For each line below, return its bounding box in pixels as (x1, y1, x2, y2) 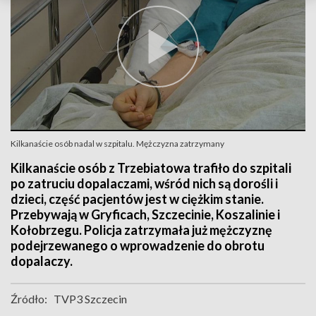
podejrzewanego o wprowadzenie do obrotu (11, 238, 265, 253)
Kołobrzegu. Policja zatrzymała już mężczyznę (11, 222, 272, 238)
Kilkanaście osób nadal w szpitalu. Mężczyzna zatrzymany (11, 138, 224, 149)
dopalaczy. (11, 253, 73, 269)
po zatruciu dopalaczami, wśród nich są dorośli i (11, 176, 278, 191)
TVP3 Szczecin (54, 292, 127, 305)
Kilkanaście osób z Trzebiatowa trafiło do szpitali (11, 160, 291, 176)
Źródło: (11, 292, 47, 305)
